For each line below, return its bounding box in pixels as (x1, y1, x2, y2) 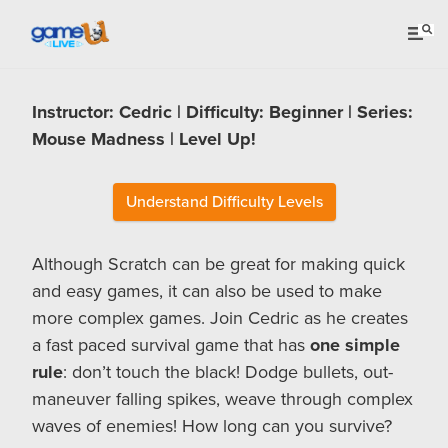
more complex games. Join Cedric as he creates (32, 307, 408, 329)
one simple (310, 334, 400, 356)
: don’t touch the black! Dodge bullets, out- (63, 361, 393, 383)
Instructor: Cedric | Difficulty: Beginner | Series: (32, 101, 413, 123)
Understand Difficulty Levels (125, 192, 323, 212)
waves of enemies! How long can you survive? (32, 415, 392, 437)
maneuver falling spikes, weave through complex (32, 388, 413, 410)
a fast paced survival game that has (32, 334, 310, 356)
